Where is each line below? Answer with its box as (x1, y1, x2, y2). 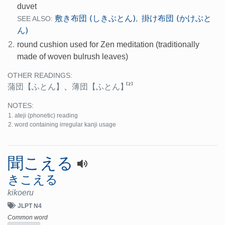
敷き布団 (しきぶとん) (55, 14, 136, 24)
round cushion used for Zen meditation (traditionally (17, 40, 200, 49)
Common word (8, 214, 48, 221)
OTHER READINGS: (8, 72, 72, 80)
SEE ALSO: (17, 15, 53, 23)
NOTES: (8, 102, 34, 110)
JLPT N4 (18, 202, 42, 210)
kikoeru (8, 188, 34, 197)
